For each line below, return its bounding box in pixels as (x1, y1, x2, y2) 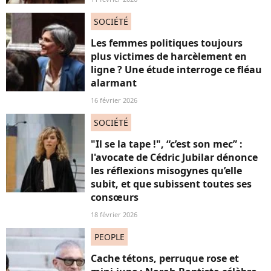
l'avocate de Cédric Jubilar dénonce (91, 151, 258, 165)
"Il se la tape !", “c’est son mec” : (91, 137, 243, 151)
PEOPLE (94, 231, 125, 243)
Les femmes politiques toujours (91, 36, 243, 50)
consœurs (91, 191, 139, 204)
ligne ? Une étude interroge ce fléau (91, 63, 262, 77)
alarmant (91, 76, 137, 90)
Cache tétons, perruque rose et (91, 252, 239, 266)
